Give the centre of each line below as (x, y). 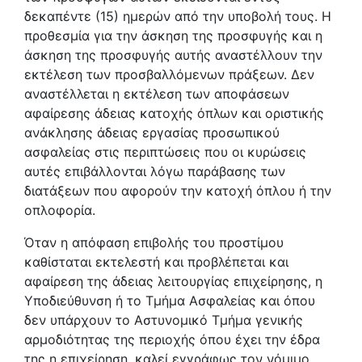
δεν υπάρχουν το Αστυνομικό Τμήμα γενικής (164, 320)
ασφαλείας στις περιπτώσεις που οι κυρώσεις (165, 152)
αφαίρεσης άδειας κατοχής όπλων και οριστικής (174, 113)
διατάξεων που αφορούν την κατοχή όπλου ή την (178, 190)
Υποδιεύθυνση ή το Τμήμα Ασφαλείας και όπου (170, 300)
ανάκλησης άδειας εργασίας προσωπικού (152, 132)
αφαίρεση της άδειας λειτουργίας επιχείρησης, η (173, 281)
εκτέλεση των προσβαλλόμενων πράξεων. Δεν (169, 74)
